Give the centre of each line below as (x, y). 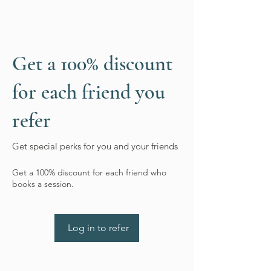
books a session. (43, 184)
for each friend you (89, 92)
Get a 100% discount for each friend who (89, 172)
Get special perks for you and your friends (95, 146)
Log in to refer (98, 228)
